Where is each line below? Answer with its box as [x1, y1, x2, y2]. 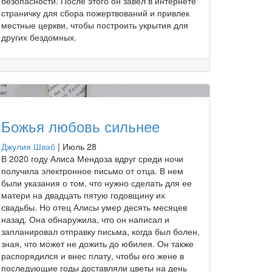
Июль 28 [63, 140, 97, 152]
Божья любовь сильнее [1, 115, 160, 137]
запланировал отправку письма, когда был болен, [1, 225, 200, 237]
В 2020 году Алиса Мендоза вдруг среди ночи [1, 152, 183, 165]
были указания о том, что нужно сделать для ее [1, 176, 192, 189]
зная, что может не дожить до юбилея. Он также [1, 237, 194, 250]
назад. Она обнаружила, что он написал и [1, 212, 169, 225]
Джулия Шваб [1, 140, 55, 152]
